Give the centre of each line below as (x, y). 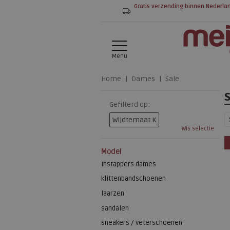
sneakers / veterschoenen (142, 223)
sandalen (115, 208)
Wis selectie (198, 129)
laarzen (113, 193)
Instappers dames (129, 164)
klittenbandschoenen (133, 179)
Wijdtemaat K (134, 120)
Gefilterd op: (130, 104)
